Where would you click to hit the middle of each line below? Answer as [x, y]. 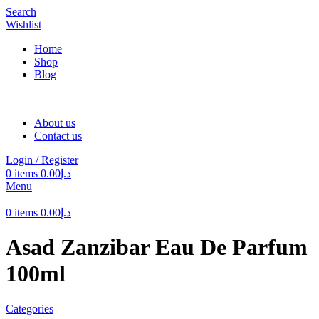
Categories [30, 308]
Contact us [58, 136]
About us [55, 123]
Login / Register [42, 160]
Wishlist [23, 25]
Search [21, 12]
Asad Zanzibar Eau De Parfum [157, 247]
